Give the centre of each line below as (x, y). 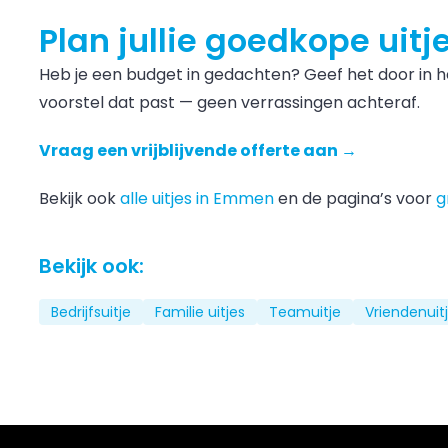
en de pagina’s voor (355, 198)
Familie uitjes (200, 312)
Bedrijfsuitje (91, 312)
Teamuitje (305, 312)
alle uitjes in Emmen (197, 198)
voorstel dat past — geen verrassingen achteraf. (229, 102)
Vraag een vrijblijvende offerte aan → (198, 150)
